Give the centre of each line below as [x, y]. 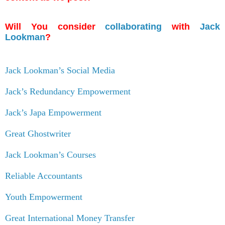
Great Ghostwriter [38, 133]
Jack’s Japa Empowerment [53, 112]
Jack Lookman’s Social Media [60, 70]
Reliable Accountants [44, 176]
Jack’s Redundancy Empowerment [68, 91]
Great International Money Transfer [70, 218]
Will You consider [55, 26]
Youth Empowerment [44, 197]
